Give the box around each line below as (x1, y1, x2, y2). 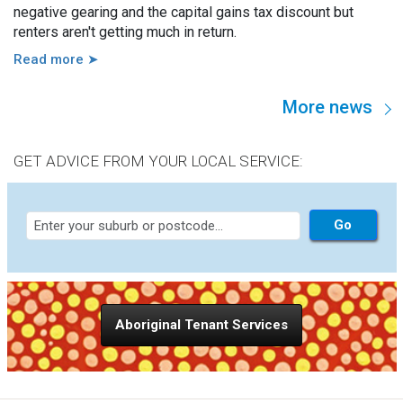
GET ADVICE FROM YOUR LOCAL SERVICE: (13, 151, 303, 170)
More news (282, 96, 372, 119)
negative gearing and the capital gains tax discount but (13, 4, 354, 22)
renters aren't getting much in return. (13, 23, 237, 41)
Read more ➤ (13, 51, 99, 68)
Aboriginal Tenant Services (115, 316, 288, 333)
